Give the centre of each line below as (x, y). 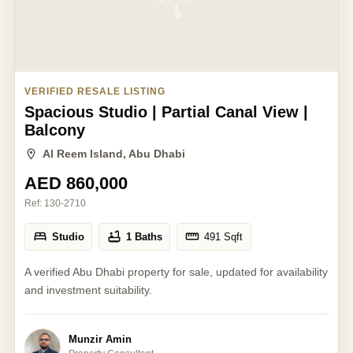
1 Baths (144, 236)
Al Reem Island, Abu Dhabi (114, 153)
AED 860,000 (76, 183)
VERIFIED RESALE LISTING (95, 91)
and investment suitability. (88, 290)
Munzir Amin (100, 339)
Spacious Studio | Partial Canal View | (166, 111)
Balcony (55, 130)
